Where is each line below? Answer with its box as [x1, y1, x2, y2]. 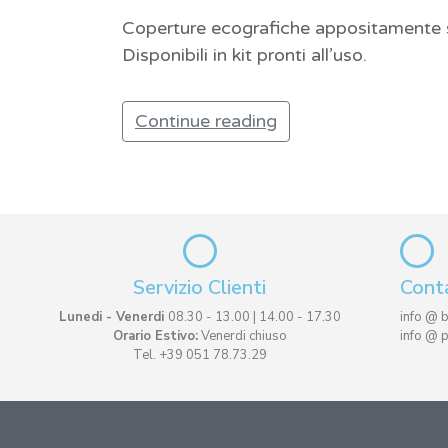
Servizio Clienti [133, 274, 267, 301]
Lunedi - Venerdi [58, 308, 168, 326]
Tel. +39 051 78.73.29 [132, 346, 267, 364]
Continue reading [135, 110, 277, 132]
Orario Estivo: [112, 327, 198, 345]
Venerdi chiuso [197, 327, 287, 345]
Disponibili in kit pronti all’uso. [122, 44, 367, 66]
